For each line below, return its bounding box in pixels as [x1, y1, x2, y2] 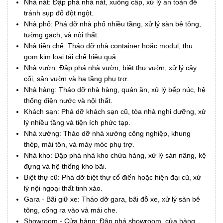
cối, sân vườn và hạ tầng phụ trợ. [24, 75, 129, 83]
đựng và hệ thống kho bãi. [24, 162, 107, 171]
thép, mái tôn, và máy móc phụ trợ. [24, 140, 134, 149]
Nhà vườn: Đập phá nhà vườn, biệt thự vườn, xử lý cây [24, 64, 197, 72]
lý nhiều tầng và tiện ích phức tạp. [24, 118, 130, 127]
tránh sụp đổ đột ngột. [24, 9, 94, 17]
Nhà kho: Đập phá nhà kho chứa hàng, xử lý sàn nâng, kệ [24, 151, 206, 160]
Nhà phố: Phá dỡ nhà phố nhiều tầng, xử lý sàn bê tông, [24, 20, 201, 28]
